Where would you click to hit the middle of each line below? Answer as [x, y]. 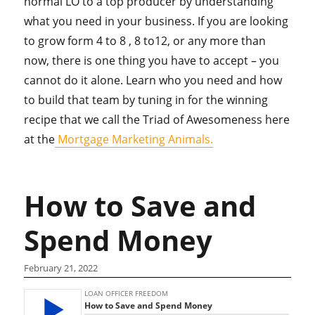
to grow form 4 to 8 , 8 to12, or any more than [145, 41]
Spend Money [118, 240]
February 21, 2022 [61, 268]
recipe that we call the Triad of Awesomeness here [157, 120]
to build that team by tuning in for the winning [146, 100]
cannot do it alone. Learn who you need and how [153, 81]
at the [40, 140]
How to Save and [140, 206]
